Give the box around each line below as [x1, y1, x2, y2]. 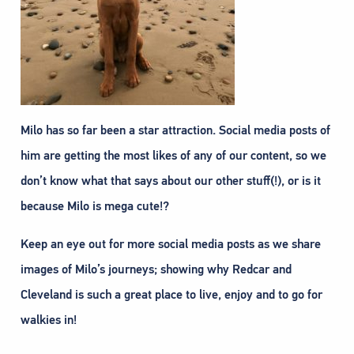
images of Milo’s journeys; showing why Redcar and [21, 262, 292, 278]
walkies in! [21, 312, 77, 329]
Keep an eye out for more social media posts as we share [21, 236, 321, 253]
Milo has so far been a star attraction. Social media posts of [21, 122, 330, 139]
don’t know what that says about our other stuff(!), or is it [21, 173, 321, 190]
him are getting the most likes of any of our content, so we [21, 148, 326, 164]
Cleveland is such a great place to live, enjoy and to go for [21, 287, 322, 303]
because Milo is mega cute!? [21, 198, 169, 215]
